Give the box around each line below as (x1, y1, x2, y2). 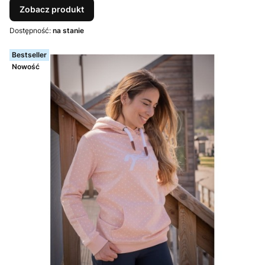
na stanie (53, 26, 84, 35)
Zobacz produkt (20, 4, 84, 14)
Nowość (12, 62, 40, 71)
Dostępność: (9, 26, 53, 35)
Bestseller (12, 50, 47, 59)
